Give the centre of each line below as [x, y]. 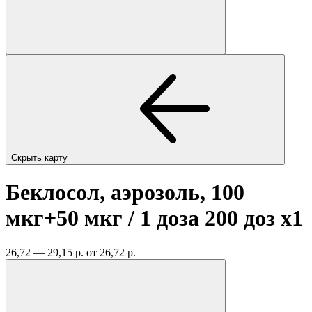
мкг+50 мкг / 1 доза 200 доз [143, 218]
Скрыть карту [41, 157]
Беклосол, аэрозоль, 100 [125, 193]
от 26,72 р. [111, 252]
